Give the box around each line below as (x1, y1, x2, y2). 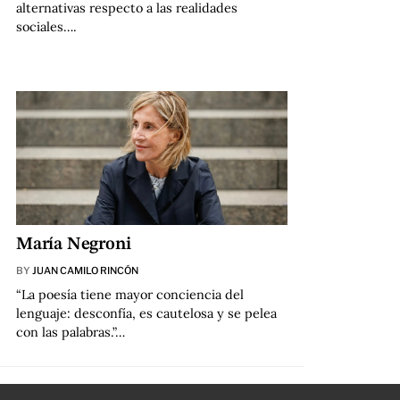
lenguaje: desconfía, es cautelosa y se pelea (15, 304, 277, 321)
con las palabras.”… (15, 323, 125, 340)
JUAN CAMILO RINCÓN (31, 263, 138, 277)
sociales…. (15, 18, 77, 35)
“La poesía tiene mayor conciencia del (15, 286, 244, 303)
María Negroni (15, 235, 131, 254)
